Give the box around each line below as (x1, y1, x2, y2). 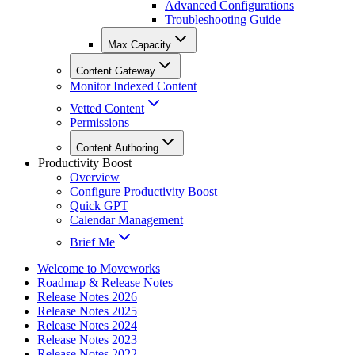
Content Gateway (76, 65, 155, 78)
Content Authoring (76, 142, 158, 155)
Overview (70, 170, 120, 185)
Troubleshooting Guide (165, 13, 281, 27)
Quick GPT (70, 199, 128, 213)
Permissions (70, 116, 129, 130)
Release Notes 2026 (37, 290, 137, 304)
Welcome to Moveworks (37, 261, 160, 276)
